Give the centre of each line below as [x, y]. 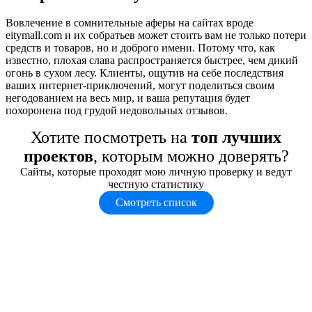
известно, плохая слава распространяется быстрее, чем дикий [152, 61]
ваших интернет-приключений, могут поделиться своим [140, 86]
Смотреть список [156, 203]
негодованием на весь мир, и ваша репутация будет [128, 98]
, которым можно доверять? [191, 156]
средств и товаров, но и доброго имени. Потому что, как [140, 48]
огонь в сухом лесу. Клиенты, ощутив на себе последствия [145, 73]
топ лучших [236, 138]
